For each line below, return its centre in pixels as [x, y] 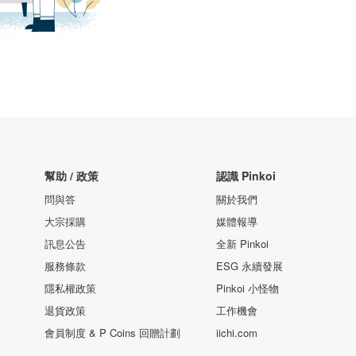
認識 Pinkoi [246, 176]
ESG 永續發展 [250, 266]
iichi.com [237, 333]
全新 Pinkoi [242, 244]
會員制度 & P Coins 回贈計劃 [112, 333]
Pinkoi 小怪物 [248, 288]
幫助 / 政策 [72, 176]
